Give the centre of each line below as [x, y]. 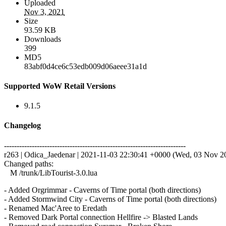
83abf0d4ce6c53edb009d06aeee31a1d [86, 66]
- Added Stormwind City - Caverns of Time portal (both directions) [110, 199]
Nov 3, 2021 [44, 12]
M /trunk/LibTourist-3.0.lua [51, 173]
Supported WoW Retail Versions [60, 86]
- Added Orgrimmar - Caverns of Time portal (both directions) [102, 190]
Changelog [22, 126]
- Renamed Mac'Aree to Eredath [55, 208]
